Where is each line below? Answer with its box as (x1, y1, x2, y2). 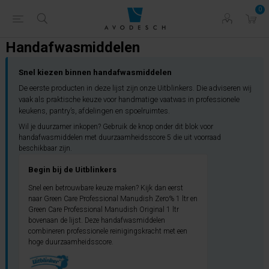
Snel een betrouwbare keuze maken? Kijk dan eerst (28, 184, 183, 192)
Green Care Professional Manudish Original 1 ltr (28, 205, 179, 214)
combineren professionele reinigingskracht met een (28, 227, 187, 235)
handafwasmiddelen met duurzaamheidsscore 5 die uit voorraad (19, 133, 221, 142)
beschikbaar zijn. (19, 144, 72, 153)
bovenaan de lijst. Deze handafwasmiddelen (28, 216, 165, 225)
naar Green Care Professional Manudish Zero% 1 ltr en (28, 195, 198, 203)
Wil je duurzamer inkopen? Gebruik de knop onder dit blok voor (19, 122, 213, 131)
